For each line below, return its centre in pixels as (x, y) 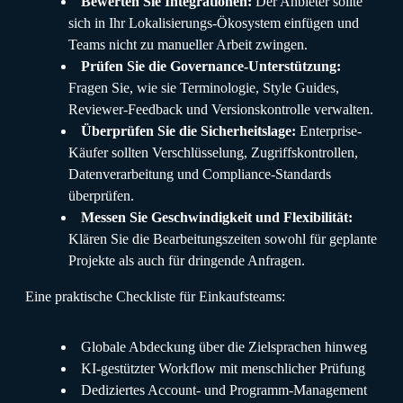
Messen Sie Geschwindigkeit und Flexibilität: (217, 217)
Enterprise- (329, 130)
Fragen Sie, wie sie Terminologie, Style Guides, (204, 87)
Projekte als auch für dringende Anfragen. (187, 260)
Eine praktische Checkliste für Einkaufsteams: (155, 296)
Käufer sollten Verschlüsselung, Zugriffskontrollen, (213, 152)
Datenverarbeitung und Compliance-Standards (200, 174)
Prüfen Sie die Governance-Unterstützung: (211, 66)
